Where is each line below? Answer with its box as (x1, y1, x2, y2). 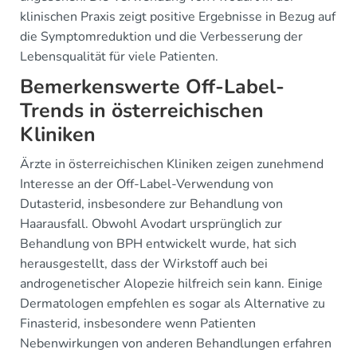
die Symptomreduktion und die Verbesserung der (20, 28, 303, 46)
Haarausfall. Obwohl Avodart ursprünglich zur (20, 215, 282, 233)
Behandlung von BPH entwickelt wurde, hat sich (20, 235, 296, 253)
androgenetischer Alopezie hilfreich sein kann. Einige (20, 275, 323, 293)
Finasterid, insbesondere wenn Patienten (20, 315, 256, 333)
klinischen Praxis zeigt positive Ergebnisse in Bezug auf (20, 8, 335, 26)
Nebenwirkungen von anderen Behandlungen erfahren (20, 335, 331, 353)
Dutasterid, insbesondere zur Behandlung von (20, 195, 283, 214)
